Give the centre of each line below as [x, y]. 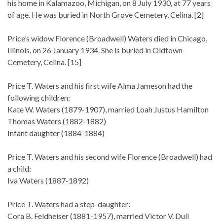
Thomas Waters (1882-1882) [57, 121]
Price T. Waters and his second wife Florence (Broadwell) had [110, 156]
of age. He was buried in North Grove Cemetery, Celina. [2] [106, 14]
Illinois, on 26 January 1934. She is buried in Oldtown [95, 50]
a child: [19, 168]
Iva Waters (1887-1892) [48, 180]
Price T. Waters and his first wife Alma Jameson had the [100, 85]
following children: [39, 97]
